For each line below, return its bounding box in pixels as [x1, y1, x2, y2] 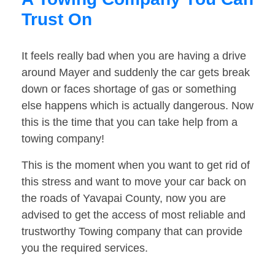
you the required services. [21, 242, 148, 255]
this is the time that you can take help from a [21, 116, 238, 129]
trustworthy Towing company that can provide [21, 225, 242, 238]
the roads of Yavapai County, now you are [21, 192, 226, 205]
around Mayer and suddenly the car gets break [21, 66, 250, 79]
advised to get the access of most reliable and [21, 209, 246, 222]
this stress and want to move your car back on [21, 176, 246, 188]
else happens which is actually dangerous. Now [21, 99, 254, 112]
